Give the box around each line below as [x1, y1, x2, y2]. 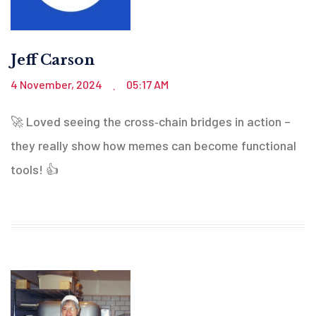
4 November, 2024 [11, 77, 104, 91]
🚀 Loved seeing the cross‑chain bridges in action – [11, 113, 291, 129]
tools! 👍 [11, 161, 59, 177]
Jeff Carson [11, 51, 95, 68]
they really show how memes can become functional [11, 137, 296, 153]
